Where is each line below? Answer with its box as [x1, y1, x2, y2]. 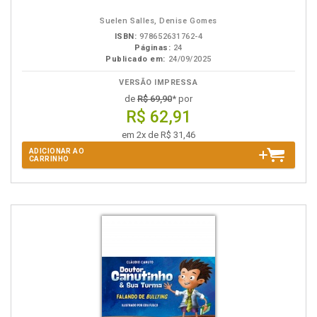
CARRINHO [29, 155, 69, 163]
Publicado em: [105, 54, 166, 64]
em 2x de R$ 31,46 [122, 129, 195, 140]
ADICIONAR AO [29, 147, 85, 155]
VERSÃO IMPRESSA [119, 78, 198, 87]
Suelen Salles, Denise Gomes [100, 16, 217, 25]
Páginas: [134, 43, 171, 52]
